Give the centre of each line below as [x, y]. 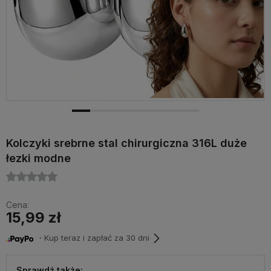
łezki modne [38, 158]
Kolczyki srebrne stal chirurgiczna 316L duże [126, 143]
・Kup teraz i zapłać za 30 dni [92, 238]
